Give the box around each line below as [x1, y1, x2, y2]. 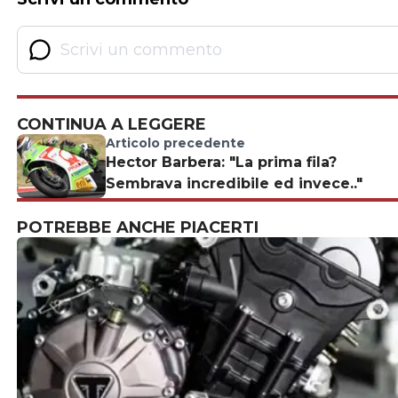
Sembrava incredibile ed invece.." [106, 175, 362, 192]
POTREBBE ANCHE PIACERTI [17, 218, 259, 237]
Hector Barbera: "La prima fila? [106, 154, 337, 171]
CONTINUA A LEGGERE [17, 115, 206, 134]
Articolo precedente [106, 135, 245, 151]
